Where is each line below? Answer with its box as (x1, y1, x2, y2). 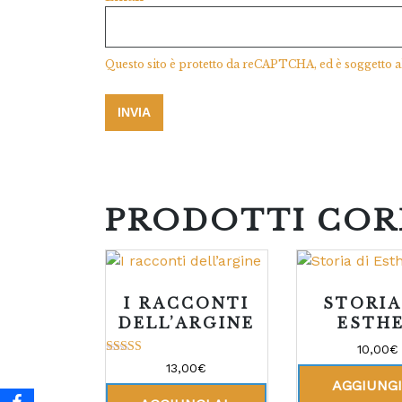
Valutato (106, 358, 147, 371)
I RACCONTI (123, 294, 249, 313)
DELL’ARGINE (118, 314, 256, 333)
